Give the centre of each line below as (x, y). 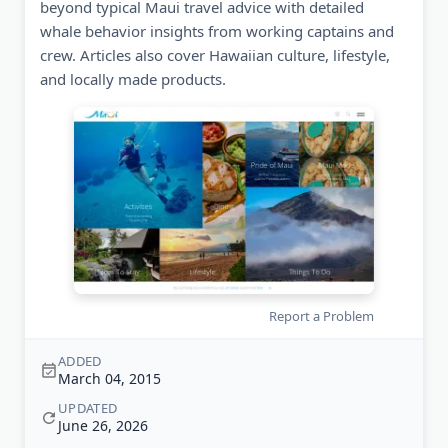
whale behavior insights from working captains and (217, 31)
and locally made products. (133, 79)
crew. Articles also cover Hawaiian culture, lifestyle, (215, 55)
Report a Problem (321, 316)
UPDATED (88, 408)
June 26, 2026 (103, 426)
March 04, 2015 (109, 379)
